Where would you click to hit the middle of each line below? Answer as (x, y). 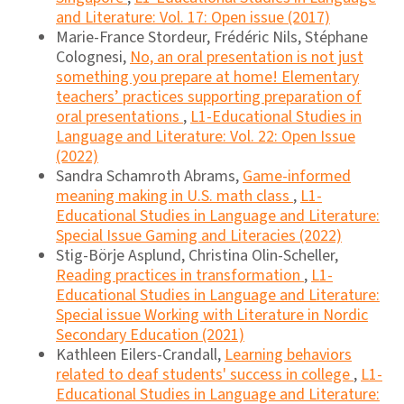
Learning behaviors (288, 355)
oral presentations (119, 117)
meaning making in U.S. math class (174, 196)
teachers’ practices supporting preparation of (209, 97)
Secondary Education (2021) (150, 335)
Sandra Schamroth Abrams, (149, 176)
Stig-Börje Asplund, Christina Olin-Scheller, (197, 256)
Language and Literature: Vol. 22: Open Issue (206, 137)
